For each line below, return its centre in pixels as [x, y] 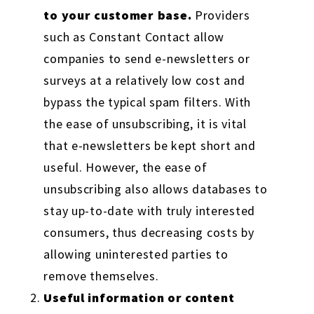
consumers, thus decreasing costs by [149, 232]
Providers [221, 15]
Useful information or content [139, 297]
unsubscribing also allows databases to [156, 189]
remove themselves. [101, 275]
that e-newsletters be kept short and [150, 145]
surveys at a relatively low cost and [144, 80]
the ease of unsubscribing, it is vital [145, 123]
